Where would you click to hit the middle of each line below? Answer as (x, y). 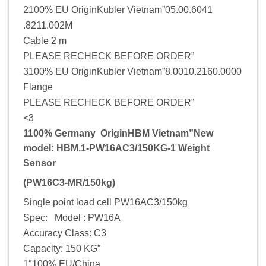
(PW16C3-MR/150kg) (69, 182)
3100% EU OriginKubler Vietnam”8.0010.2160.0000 (132, 71)
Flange (38, 87)
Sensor (39, 163)
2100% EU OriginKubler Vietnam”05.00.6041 (118, 9)
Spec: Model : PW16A (72, 217)
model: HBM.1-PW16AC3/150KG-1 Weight (116, 148)
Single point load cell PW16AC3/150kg (105, 202)
